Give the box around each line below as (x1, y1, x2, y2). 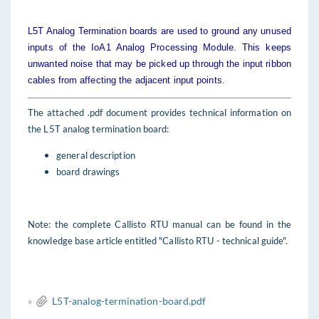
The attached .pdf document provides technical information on (28, 107, 291, 118)
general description (56, 150, 135, 161)
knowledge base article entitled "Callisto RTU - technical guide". (28, 235, 288, 246)
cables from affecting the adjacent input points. (28, 75, 225, 85)
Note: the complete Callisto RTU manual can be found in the (28, 219, 291, 230)
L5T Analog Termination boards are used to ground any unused (28, 26, 291, 36)
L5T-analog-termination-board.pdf (52, 295, 206, 307)
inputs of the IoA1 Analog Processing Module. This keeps (28, 42, 291, 53)
